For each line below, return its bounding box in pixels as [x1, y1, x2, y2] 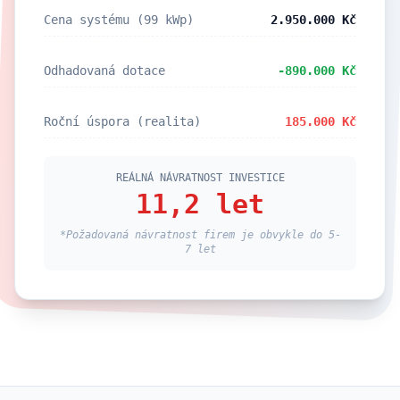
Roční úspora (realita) [44, 114, 201, 129]
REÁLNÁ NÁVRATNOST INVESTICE [115, 171, 285, 184]
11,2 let [136, 188, 264, 220]
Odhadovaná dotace [44, 63, 165, 78]
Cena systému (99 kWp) [44, 12, 194, 27]
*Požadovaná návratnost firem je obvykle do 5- [59, 229, 341, 241]
